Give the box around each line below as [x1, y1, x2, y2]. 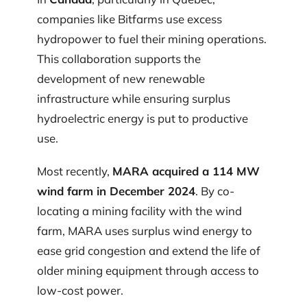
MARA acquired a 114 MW [112, 163, 260, 178]
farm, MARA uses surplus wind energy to [37, 223, 252, 238]
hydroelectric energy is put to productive [37, 111, 248, 126]
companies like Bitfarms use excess [37, 12, 222, 27]
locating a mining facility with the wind [37, 203, 242, 218]
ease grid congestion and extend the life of [37, 243, 260, 258]
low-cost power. [37, 282, 123, 297]
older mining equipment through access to [37, 262, 259, 278]
